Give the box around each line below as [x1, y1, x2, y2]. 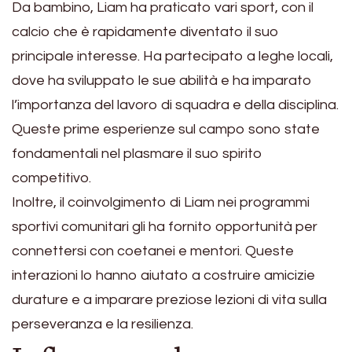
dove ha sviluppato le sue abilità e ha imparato [12, 73, 312, 89]
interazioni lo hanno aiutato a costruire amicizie [12, 268, 315, 284]
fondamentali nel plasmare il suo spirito [12, 146, 262, 162]
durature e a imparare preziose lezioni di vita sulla [12, 292, 327, 308]
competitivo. [12, 170, 91, 186]
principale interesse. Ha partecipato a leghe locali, [12, 49, 333, 64]
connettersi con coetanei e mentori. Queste [12, 244, 294, 259]
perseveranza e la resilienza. [12, 317, 193, 332]
